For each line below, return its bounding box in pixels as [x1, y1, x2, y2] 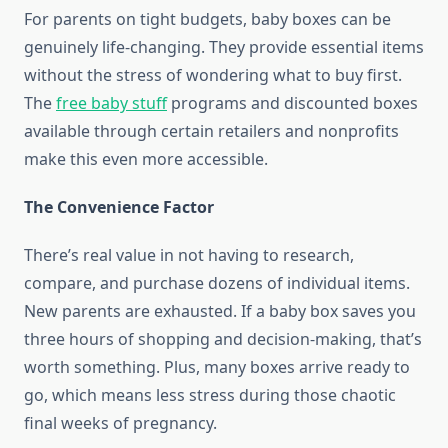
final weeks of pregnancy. [24, 412, 217, 435]
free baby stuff [56, 92, 167, 115]
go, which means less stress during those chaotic [24, 384, 396, 407]
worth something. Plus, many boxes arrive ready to [24, 356, 410, 379]
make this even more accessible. [24, 148, 268, 171]
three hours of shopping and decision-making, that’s [24, 328, 422, 351]
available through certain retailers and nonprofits [24, 120, 399, 143]
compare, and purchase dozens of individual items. [24, 272, 410, 295]
